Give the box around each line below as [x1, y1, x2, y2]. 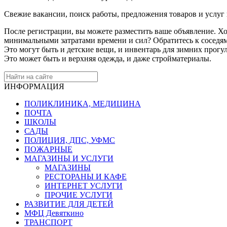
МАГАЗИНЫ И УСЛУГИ [24, 154, 113, 163]
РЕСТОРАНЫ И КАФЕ [45, 172, 127, 181]
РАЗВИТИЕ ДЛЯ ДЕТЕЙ [24, 200, 113, 209]
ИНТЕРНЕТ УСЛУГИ [45, 181, 123, 191]
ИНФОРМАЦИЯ [4, 82, 64, 91]
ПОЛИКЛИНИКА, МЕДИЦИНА [24, 99, 141, 108]
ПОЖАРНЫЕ [24, 145, 72, 154]
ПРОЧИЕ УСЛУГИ [45, 191, 112, 200]
